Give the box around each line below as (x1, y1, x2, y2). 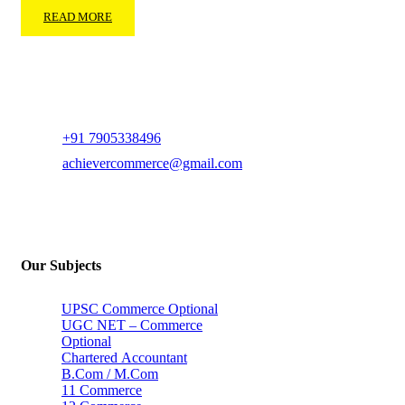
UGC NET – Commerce (61, 316, 202, 333)
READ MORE (43, 9, 112, 24)
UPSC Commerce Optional (61, 300, 218, 316)
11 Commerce (61, 381, 142, 398)
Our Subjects (21, 257, 101, 273)
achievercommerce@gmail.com (62, 155, 242, 171)
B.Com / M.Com (61, 365, 158, 381)
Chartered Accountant (61, 349, 187, 365)
